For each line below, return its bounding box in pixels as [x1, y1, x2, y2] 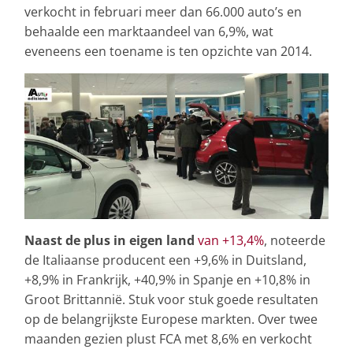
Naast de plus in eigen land [24, 231, 195, 249]
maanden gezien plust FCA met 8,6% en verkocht [24, 329, 312, 347]
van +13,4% [198, 231, 264, 249]
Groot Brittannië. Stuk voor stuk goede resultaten [24, 290, 318, 308]
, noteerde [264, 231, 325, 249]
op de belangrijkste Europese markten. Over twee [24, 310, 318, 328]
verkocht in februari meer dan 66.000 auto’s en [24, 3, 302, 21]
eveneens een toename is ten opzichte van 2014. [24, 43, 312, 61]
